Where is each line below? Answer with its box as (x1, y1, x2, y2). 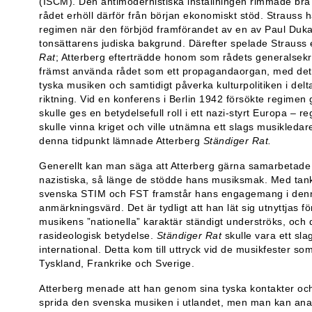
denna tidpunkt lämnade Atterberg (39, 134, 203, 146)
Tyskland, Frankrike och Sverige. (39, 257, 194, 269)
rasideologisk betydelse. (39, 229, 157, 241)
